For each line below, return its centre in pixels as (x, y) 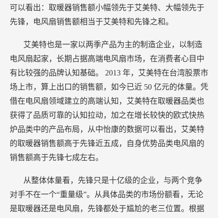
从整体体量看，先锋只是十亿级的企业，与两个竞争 (113, 181)
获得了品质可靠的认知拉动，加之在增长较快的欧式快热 (107, 115)
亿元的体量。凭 (181, 87)
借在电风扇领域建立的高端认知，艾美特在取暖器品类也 (107, 101)
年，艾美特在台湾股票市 (165, 73)
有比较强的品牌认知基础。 (57, 73)
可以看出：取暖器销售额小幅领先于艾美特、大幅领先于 (107, 8)
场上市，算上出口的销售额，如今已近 (77, 87)
